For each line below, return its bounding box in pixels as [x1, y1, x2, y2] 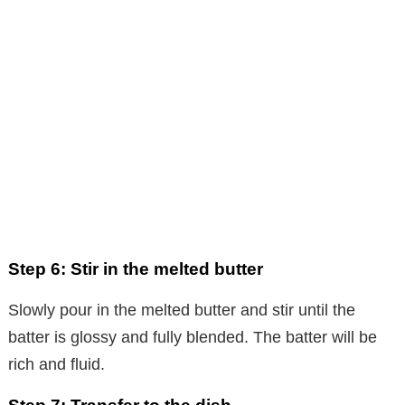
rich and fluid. [8, 354, 105, 373]
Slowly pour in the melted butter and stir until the [8, 300, 355, 319]
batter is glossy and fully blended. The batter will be [8, 327, 377, 346]
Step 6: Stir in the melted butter [8, 259, 263, 278]
